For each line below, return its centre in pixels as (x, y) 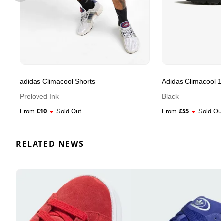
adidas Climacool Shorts (57, 82)
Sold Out (69, 111)
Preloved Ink (39, 96)
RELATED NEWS (50, 144)
